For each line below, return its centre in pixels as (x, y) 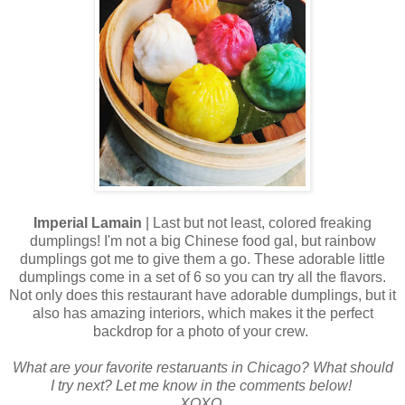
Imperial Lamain (89, 222)
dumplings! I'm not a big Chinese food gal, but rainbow (202, 240)
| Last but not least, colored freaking (259, 222)
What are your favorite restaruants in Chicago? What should (202, 367)
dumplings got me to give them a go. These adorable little (202, 259)
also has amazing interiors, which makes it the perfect (202, 313)
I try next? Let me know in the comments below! (202, 385)
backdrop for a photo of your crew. (202, 331)
